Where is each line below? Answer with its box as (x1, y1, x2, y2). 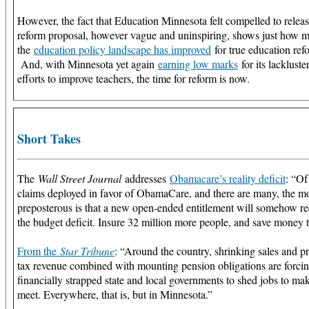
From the (17, 243, 60, 258)
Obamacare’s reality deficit (170, 170, 286, 186)
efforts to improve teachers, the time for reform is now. (17, 70, 250, 86)
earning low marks (158, 56, 238, 71)
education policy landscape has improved (34, 41, 211, 57)
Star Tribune (60, 243, 114, 258)
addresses (121, 170, 170, 186)
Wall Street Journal (38, 170, 121, 186)
